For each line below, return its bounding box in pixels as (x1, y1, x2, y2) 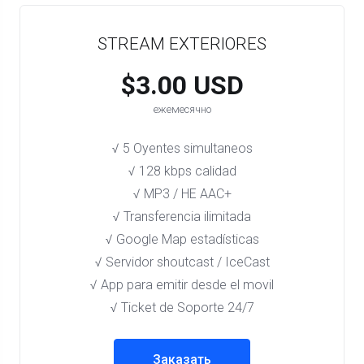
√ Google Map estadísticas (105, 232, 259, 247)
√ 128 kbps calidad (128, 163, 236, 179)
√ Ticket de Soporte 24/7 (110, 300, 254, 315)
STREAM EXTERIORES (97, 34, 266, 54)
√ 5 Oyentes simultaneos (111, 141, 253, 156)
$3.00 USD (120, 70, 244, 101)
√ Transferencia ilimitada (113, 209, 251, 224)
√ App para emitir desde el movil (90, 277, 274, 292)
